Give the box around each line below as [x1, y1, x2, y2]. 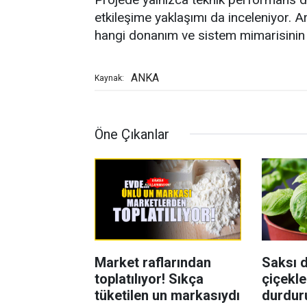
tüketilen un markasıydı [95, 287, 240, 304]
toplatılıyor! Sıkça [95, 271, 204, 288]
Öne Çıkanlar [95, 125, 169, 143]
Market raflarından [95, 254, 211, 271]
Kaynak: [95, 73, 124, 83]
